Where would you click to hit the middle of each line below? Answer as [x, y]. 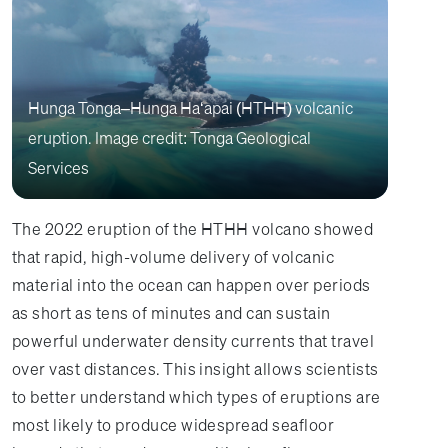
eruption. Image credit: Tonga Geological [169, 137]
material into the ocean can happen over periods [191, 284]
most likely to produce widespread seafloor [173, 424]
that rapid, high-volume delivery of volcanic [173, 256]
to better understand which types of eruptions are [196, 396]
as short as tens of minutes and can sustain [171, 312]
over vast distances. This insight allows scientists [195, 368]
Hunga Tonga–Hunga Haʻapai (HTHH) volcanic [190, 107]
